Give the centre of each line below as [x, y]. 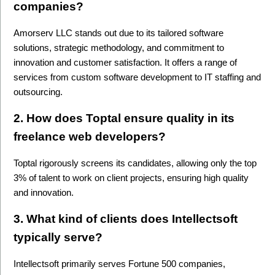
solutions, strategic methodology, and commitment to [119, 48]
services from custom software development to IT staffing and [137, 77]
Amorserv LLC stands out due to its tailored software [119, 33]
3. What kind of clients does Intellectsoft [126, 219]
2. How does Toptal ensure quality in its [124, 118]
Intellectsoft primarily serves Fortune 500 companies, [120, 264]
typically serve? [58, 237]
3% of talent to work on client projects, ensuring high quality [131, 178]
